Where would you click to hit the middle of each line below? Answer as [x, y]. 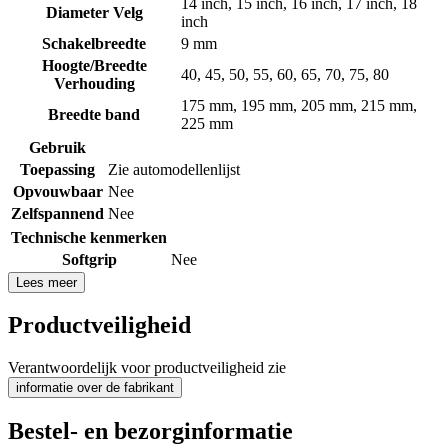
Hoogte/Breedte [94, 65]
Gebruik [57, 147]
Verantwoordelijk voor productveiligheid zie [147, 368]
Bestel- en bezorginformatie [150, 431]
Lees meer [46, 282]
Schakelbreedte [94, 43]
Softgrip [89, 259]
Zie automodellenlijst [174, 169]
